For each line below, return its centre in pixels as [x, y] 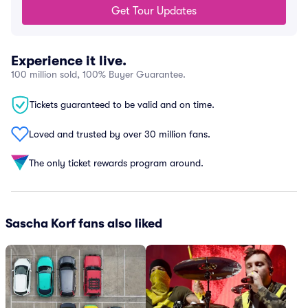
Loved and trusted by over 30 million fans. [120, 134]
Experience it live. [69, 61]
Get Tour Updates [154, 11]
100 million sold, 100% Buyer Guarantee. [98, 74]
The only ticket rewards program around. [116, 163]
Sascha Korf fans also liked [84, 223]
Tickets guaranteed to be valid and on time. [122, 104]
